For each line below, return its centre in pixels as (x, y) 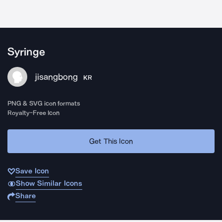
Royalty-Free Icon (34, 113)
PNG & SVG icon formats (44, 103)
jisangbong (56, 77)
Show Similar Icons (49, 183)
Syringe (26, 52)
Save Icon (32, 171)
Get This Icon (111, 141)
